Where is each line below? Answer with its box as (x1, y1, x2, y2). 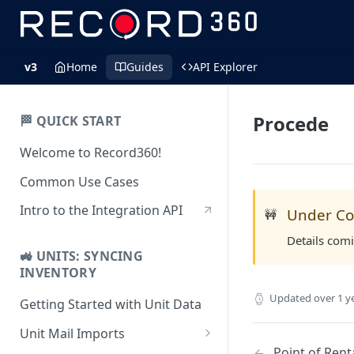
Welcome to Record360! (20, 143, 161, 161)
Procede (253, 111, 329, 137)
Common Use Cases (20, 172, 139, 190)
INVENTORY (20, 264, 96, 282)
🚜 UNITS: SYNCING (20, 247, 144, 265)
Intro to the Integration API (20, 201, 183, 220)
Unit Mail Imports (20, 324, 125, 342)
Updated (269, 291, 311, 305)
